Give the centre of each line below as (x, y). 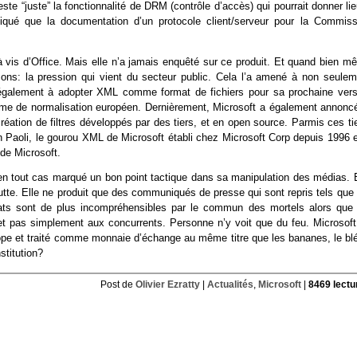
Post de (118, 285)
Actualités (230, 285)
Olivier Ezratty (167, 285)
